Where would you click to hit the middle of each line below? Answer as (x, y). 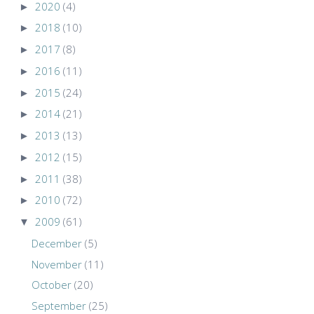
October (51, 285)
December (56, 243)
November (56, 264)
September (59, 305)
